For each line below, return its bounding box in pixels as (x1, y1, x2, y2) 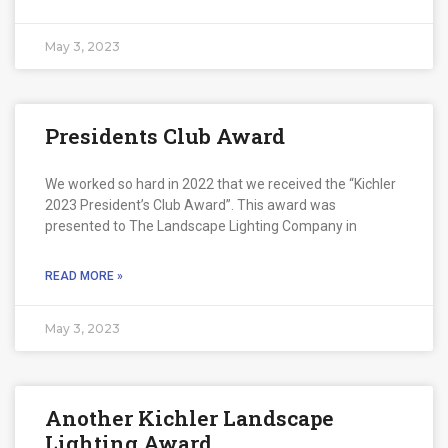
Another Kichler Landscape (45, 403, 334, 432)
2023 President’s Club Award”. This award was (45, 196, 336, 213)
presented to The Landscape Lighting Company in (45, 217, 357, 234)
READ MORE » (45, 268, 123, 283)
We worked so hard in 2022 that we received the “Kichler (45, 175, 396, 192)
